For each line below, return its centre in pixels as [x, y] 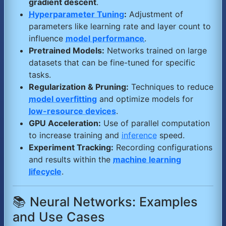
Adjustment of [155, 14]
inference [139, 135]
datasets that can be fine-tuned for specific [112, 63]
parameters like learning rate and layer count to [120, 26]
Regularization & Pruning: [79, 87]
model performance [105, 39]
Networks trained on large [156, 51]
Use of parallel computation [155, 123]
